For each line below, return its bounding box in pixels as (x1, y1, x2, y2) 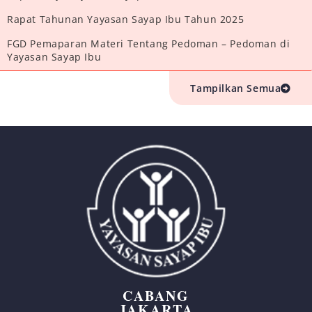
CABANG (123, 286, 189, 306)
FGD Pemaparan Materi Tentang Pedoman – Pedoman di (7, 37, 290, 51)
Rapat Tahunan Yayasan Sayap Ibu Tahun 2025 (7, 13, 244, 26)
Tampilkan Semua (190, 81, 281, 95)
